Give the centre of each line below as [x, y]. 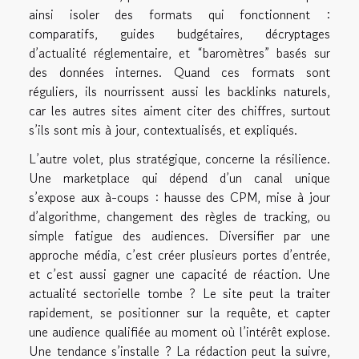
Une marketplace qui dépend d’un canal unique [179, 177]
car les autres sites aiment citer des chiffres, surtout [179, 110]
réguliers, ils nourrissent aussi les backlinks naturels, [179, 91]
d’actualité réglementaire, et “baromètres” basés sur [179, 52]
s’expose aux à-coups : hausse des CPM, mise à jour [179, 197]
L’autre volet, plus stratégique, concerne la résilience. [179, 158]
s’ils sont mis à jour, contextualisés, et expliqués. [163, 129]
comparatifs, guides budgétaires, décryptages [179, 33]
